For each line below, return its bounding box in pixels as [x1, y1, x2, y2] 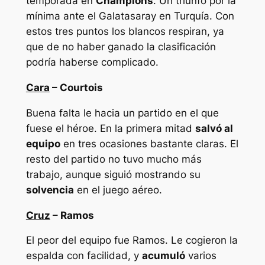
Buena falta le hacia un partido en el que [25, 106, 219, 119]
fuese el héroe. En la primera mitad [25, 122, 195, 134]
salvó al [195, 122, 233, 134]
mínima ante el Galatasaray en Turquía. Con [25, 10, 234, 22]
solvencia [25, 183, 74, 196]
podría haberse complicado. [25, 56, 159, 69]
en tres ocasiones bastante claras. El [60, 137, 238, 150]
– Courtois [49, 82, 105, 94]
